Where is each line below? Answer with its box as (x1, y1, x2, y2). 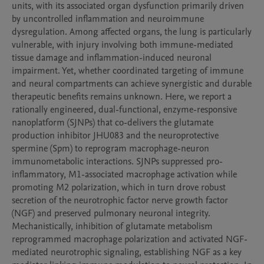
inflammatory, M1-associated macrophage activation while (12, 168, 237, 181)
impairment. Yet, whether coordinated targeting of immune (12, 64, 243, 77)
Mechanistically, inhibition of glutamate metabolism (12, 220, 213, 233)
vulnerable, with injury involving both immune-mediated (12, 38, 233, 51)
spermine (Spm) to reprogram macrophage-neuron (12, 142, 209, 155)
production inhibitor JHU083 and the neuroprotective (12, 129, 219, 142)
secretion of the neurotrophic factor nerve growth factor (12, 194, 228, 207)
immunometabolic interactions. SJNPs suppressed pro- (12, 155, 223, 168)
